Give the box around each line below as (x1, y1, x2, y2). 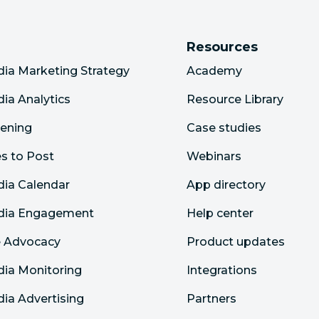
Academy (187, 64, 242, 78)
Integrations (187, 263, 257, 277)
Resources (187, 39, 258, 55)
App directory (187, 178, 266, 192)
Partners (187, 292, 236, 305)
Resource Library (187, 93, 283, 106)
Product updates (187, 235, 285, 249)
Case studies (187, 121, 261, 135)
